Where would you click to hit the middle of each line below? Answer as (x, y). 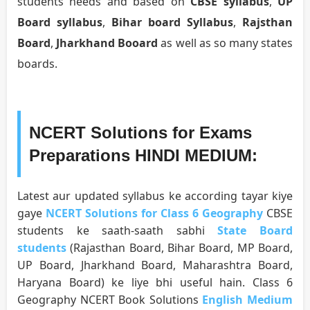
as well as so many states (225, 43)
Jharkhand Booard (107, 43)
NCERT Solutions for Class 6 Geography (154, 213)
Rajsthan (267, 22)
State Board (255, 231)
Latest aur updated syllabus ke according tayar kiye (155, 196)
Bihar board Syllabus (172, 22)
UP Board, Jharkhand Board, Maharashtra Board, (155, 265)
